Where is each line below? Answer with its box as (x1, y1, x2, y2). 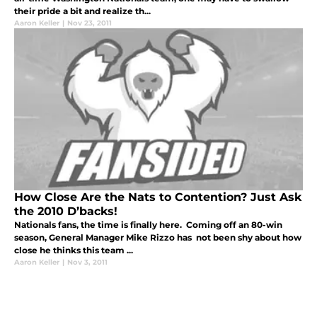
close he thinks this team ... (14, 244, 133, 255)
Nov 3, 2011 (67, 257, 108, 267)
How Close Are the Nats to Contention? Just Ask (14, 190, 301, 204)
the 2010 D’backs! (14, 204, 117, 218)
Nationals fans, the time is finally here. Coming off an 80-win (14, 219, 282, 230)
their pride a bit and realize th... (14, 5, 151, 16)
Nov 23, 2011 (67, 18, 112, 28)
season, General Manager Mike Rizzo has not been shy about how (14, 231, 301, 243)
